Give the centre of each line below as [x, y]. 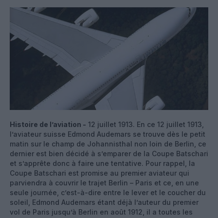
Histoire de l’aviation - [48, 124]
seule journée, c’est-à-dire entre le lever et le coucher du [108, 192]
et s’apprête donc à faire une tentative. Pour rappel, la [102, 163]
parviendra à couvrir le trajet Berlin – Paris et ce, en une [104, 182]
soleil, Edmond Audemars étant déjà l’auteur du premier [104, 202]
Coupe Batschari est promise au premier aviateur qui [100, 173]
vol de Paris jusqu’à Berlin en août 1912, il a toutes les [101, 212]
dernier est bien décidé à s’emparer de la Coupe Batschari [109, 153]
